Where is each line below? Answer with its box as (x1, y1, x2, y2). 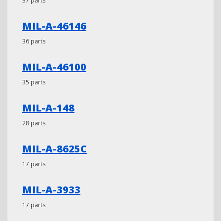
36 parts (22, 37, 46, 45)
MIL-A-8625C (22, 142, 87, 155)
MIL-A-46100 (22, 60, 86, 74)
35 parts (22, 78, 46, 86)
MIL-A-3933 (22, 183, 80, 196)
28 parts (22, 119, 46, 127)
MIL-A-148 (22, 101, 74, 114)
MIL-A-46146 (22, 19, 86, 33)
